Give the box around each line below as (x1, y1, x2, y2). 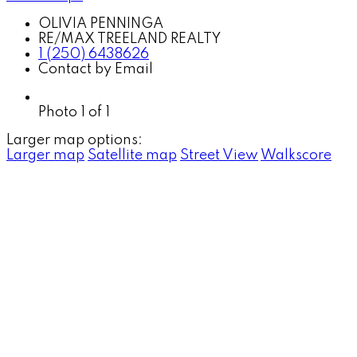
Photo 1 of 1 (38, 104, 110, 120)
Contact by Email (38, 61, 153, 76)
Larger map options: (6, 132, 143, 147)
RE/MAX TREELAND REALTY (38, 31, 221, 46)
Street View (180, 147, 258, 163)
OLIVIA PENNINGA (38, 16, 163, 31)
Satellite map (88, 147, 177, 163)
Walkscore (261, 147, 331, 163)
